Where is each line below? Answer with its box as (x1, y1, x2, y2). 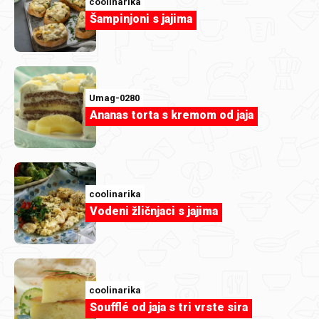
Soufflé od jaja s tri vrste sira (90, 300, 248, 315)
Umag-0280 (89, 93, 140, 104)
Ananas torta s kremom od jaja (90, 108, 253, 122)
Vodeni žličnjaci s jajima (90, 204, 218, 219)
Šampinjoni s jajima (90, 12, 192, 26)
